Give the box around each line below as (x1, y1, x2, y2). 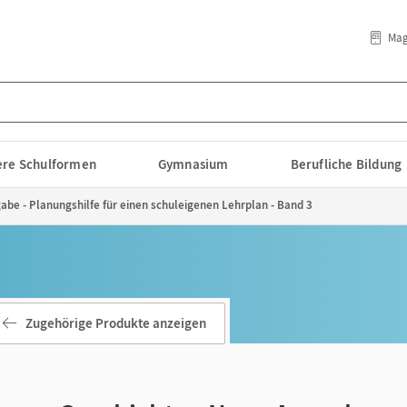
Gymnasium (157, 155, 229, 173)
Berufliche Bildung (290, 155, 402, 173)
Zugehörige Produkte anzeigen (25, 314, 206, 332)
